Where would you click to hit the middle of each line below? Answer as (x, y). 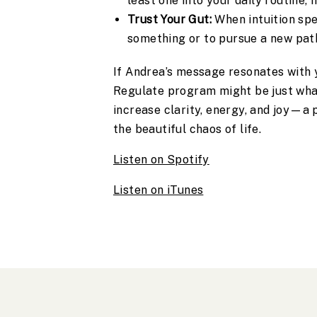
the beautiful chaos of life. (188, 129)
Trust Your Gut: (169, 20)
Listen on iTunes (158, 190)
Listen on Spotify (161, 160)
